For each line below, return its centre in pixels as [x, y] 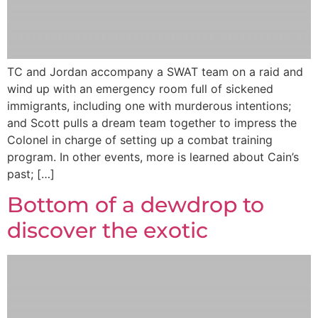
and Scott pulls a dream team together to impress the [152, 122]
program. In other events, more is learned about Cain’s [153, 157]
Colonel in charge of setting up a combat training [140, 139]
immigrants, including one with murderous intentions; [149, 105]
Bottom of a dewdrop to [136, 205]
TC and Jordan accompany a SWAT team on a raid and [155, 71]
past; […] [31, 174]
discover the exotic [108, 231]
